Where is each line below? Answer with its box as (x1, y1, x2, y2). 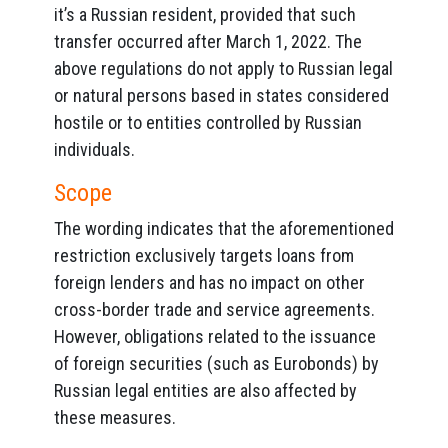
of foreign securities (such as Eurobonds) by (54, 353, 379, 374)
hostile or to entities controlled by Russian (54, 112, 362, 133)
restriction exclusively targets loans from (54, 245, 354, 266)
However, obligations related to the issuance (54, 326, 376, 347)
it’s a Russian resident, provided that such (54, 4, 356, 25)
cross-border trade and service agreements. (54, 299, 375, 320)
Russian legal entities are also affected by (54, 380, 357, 401)
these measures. (54, 407, 176, 428)
